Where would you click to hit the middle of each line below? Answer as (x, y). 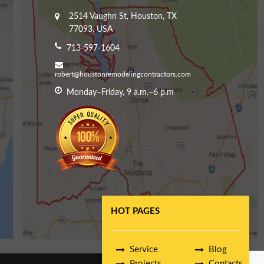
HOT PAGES (135, 211)
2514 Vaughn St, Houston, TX (123, 17)
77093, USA (90, 30)
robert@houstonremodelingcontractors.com (123, 75)
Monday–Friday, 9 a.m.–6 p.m (120, 93)
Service (144, 250)
